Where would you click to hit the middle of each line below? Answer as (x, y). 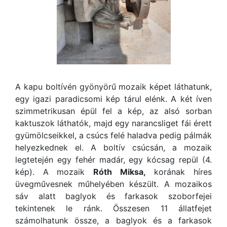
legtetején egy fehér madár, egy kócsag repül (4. (113, 160)
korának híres (179, 172)
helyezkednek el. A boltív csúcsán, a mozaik (113, 147)
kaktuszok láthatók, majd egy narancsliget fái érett (113, 123)
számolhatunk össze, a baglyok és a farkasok (113, 220)
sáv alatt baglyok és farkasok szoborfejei (113, 196)
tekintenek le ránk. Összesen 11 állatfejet (113, 208)
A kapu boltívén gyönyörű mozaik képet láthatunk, (113, 87)
